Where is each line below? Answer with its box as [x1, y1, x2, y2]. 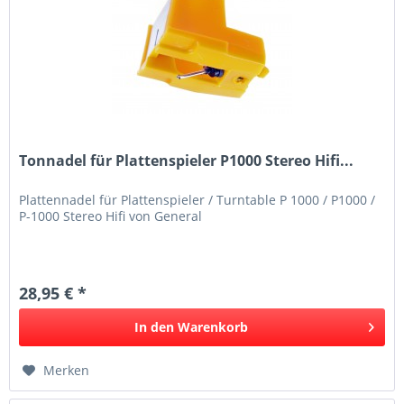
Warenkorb [178, 317, 249, 335]
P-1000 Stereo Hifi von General [19, 207, 203, 225]
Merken [43, 361, 90, 379]
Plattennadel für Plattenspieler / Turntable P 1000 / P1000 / [19, 190, 376, 208]
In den [134, 317, 175, 335]
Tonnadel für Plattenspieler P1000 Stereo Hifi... [19, 150, 354, 170]
